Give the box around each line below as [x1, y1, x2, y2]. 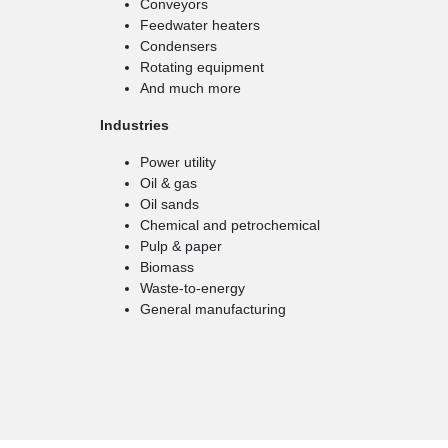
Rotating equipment [140, 59, 264, 75]
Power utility [140, 154, 216, 170]
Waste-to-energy [140, 280, 245, 296]
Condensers [140, 38, 217, 54]
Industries [100, 117, 169, 133]
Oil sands [140, 196, 199, 212]
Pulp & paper [140, 238, 222, 254]
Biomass [140, 259, 194, 275]
